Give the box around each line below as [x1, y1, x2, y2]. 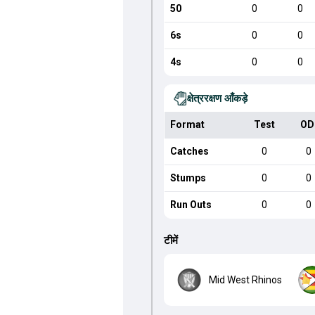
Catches [169, 146, 209, 157]
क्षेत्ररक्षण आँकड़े [186, 92, 247, 105]
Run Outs [169, 199, 212, 210]
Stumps [169, 172, 206, 184]
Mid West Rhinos [208, 274, 282, 285]
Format [169, 119, 205, 130]
